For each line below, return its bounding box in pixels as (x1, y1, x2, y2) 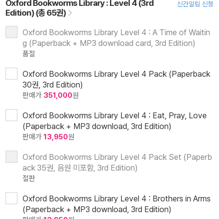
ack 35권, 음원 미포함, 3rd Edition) (22, 162, 138, 173)
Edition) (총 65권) (5, 7, 67, 18)
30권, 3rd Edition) (22, 79, 83, 89)
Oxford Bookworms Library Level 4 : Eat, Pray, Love (22, 110, 207, 120)
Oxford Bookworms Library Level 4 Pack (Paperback (22, 68, 210, 79)
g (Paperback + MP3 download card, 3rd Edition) (22, 38, 196, 48)
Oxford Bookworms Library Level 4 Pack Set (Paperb (22, 152, 212, 162)
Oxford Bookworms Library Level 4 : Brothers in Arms (22, 193, 211, 203)
